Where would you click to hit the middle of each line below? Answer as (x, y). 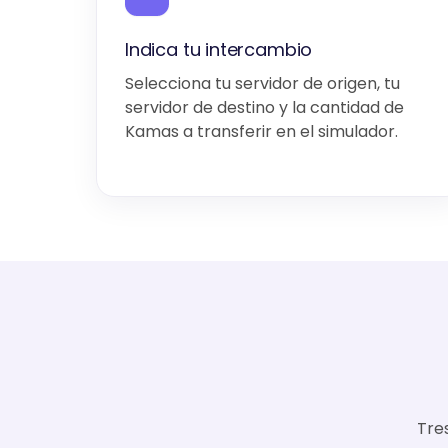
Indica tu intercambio (219, 49)
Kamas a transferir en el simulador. (261, 131)
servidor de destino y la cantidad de (264, 107)
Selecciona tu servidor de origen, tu (262, 83)
